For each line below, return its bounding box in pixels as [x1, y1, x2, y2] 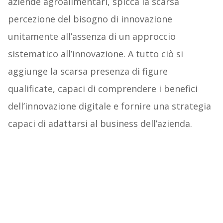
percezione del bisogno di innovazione [7, 13, 172, 25]
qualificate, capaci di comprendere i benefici [7, 83, 198, 95]
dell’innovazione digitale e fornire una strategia [7, 100, 211, 112]
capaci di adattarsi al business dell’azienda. [7, 117, 192, 130]
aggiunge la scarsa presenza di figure [7, 65, 168, 78]
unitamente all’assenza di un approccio [7, 30, 176, 43]
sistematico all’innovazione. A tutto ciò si [7, 48, 183, 60]
